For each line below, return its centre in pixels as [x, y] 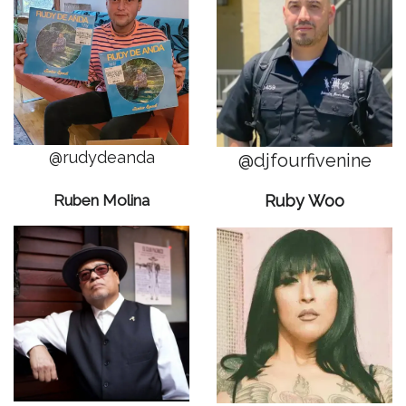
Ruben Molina [101, 200]
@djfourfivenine [304, 160]
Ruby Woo [304, 201]
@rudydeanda [101, 157]
